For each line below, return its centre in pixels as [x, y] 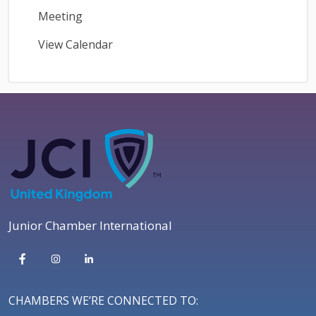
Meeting [60, 16]
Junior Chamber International [90, 226]
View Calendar [75, 44]
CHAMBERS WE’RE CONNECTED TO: [103, 301]
